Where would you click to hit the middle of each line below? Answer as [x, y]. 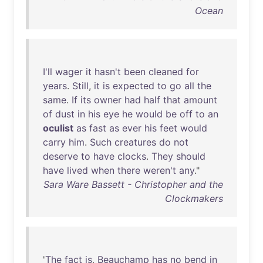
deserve [60, 156]
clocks [132, 156]
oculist [58, 128]
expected [134, 86]
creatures [135, 142]
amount [200, 100]
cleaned [166, 72]
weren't [160, 170]
